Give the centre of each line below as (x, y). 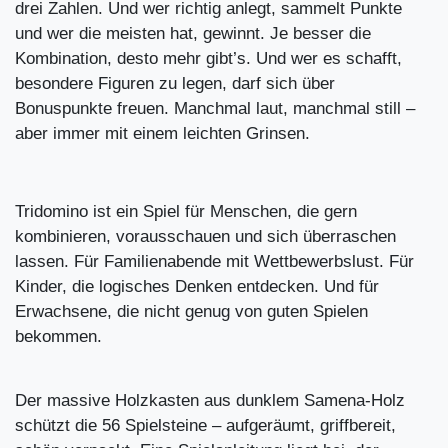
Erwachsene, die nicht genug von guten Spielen (191, 312)
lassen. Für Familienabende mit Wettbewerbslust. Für (214, 262)
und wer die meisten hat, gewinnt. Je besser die (193, 34)
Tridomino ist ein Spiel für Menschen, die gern (186, 212)
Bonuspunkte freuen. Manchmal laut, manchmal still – (215, 109)
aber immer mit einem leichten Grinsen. (162, 134)
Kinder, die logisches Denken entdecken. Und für (197, 287)
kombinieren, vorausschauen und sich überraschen (205, 237)
